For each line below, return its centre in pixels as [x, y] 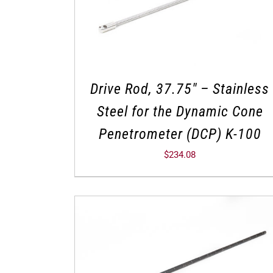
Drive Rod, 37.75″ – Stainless [180, 89]
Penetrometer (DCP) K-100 [180, 134]
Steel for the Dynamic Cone [180, 112]
